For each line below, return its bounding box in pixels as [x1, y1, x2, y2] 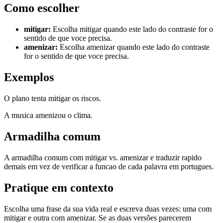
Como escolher [4, 1, 80, 15]
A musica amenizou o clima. [4, 111, 93, 120]
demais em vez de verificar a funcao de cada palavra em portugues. [4, 162, 214, 171]
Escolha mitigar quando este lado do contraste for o [53, 25, 213, 34]
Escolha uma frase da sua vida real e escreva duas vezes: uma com [4, 204, 212, 213]
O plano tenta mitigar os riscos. [4, 94, 101, 103]
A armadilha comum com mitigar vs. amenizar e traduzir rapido [4, 153, 202, 162]
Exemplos [4, 71, 54, 84]
